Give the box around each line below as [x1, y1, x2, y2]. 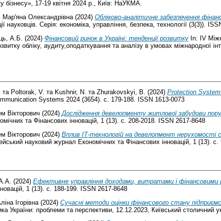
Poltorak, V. [11, 88, 44, 96]
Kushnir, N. [55, 88, 86, 96]
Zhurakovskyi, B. [97, 88, 146, 96]
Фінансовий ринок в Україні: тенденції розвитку [44, 34, 188, 42]
